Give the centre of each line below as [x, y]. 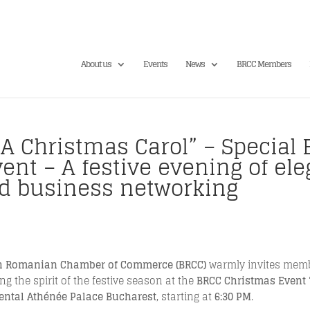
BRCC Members [264, 64]
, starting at [186, 297]
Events [155, 64]
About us [96, 64]
